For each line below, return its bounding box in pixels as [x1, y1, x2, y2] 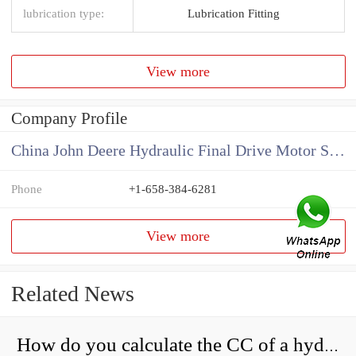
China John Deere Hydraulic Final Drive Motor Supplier [329, 142, 345, 160]
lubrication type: [23, 6, 104, 20]
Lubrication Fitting [187, 6, 280, 20]
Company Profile [11, 109, 127, 129]
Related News [11, 281, 134, 307]
